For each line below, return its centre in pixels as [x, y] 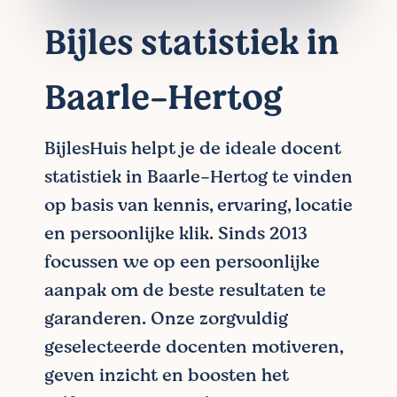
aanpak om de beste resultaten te [185, 290]
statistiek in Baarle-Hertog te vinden [198, 177]
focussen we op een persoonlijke [182, 262]
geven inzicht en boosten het [167, 375]
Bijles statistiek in [192, 43]
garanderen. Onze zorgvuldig [166, 319]
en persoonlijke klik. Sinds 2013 [176, 234]
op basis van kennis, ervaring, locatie [198, 205]
